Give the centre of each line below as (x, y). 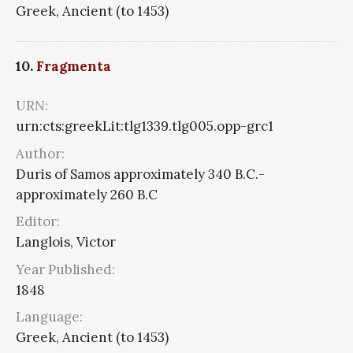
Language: (49, 317)
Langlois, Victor (66, 242)
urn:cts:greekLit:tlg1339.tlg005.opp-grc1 (145, 126)
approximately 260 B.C (87, 194)
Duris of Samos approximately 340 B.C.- (140, 174)
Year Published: (65, 269)
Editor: (38, 222)
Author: (40, 153)
